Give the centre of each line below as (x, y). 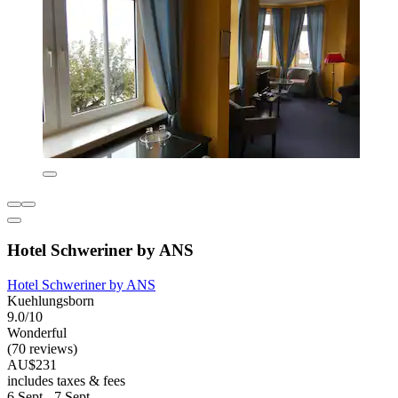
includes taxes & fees (66, 380)
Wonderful (37, 332)
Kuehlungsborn (51, 300)
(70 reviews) (42, 348)
